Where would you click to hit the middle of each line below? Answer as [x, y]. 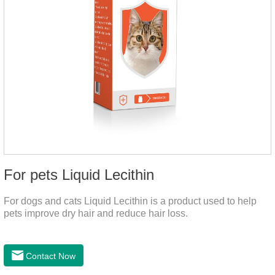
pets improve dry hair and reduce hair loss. [96, 213]
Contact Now [49, 256]
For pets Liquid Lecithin [79, 174]
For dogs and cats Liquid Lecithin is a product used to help [130, 201]
